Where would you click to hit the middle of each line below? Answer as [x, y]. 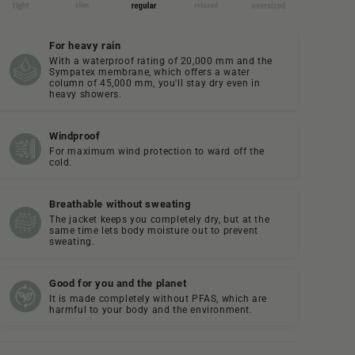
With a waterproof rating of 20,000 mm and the [161, 61]
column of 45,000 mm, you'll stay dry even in [155, 84]
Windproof [75, 136]
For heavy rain [85, 46]
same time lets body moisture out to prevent [154, 231]
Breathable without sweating [120, 204]
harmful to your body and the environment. [151, 310]
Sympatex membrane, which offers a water [150, 73]
